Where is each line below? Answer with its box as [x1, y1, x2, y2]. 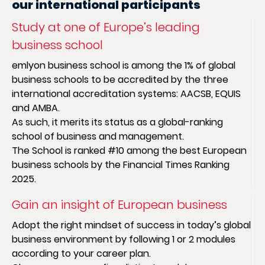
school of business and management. [12, 130, 184, 143]
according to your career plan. [12, 247, 151, 260]
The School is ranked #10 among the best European [12, 144, 247, 157]
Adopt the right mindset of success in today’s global [12, 218, 251, 232]
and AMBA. [12, 101, 60, 115]
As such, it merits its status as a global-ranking [12, 115, 223, 129]
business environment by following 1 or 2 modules [12, 232, 235, 246]
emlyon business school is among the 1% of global [12, 59, 235, 72]
